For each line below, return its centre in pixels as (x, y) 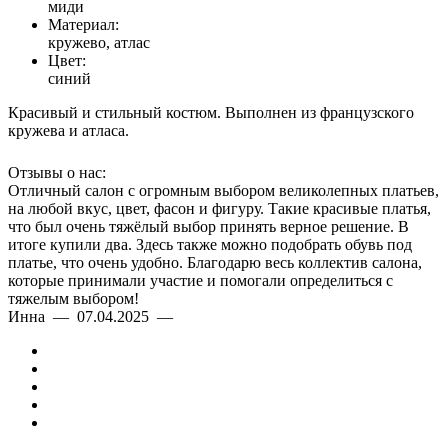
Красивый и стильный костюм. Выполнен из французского (211, 112)
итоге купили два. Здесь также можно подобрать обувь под (210, 244)
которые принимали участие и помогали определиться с (200, 280)
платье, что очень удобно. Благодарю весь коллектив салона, (215, 262)
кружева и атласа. (68, 130)
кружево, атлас (99, 42)
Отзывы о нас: (57, 172)
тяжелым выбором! (73, 298)
